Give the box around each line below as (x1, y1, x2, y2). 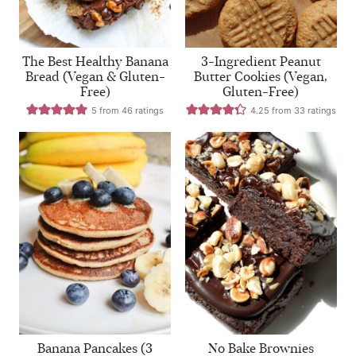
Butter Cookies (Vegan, (194, 68, 328, 84)
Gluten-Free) (222, 83, 300, 99)
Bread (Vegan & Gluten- (25, 68, 165, 84)
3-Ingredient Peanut (200, 53, 321, 69)
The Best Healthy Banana (21, 53, 168, 69)
